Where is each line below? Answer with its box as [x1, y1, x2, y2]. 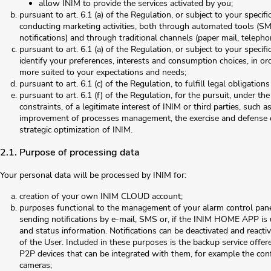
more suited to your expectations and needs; [19, 67, 186, 79]
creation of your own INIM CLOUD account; [19, 191, 183, 203]
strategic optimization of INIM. [19, 124, 132, 136]
